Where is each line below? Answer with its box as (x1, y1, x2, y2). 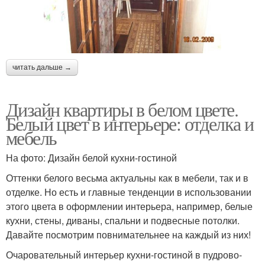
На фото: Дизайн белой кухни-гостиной (6, 150, 177, 164)
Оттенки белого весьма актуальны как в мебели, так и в (6, 170, 248, 185)
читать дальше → (12, 63, 72, 72)
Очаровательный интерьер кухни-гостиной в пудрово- (6, 247, 242, 261)
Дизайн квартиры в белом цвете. (6, 96, 238, 122)
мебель (6, 124, 57, 150)
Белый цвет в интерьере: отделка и (6, 110, 254, 136)
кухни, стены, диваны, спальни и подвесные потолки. (6, 213, 240, 227)
